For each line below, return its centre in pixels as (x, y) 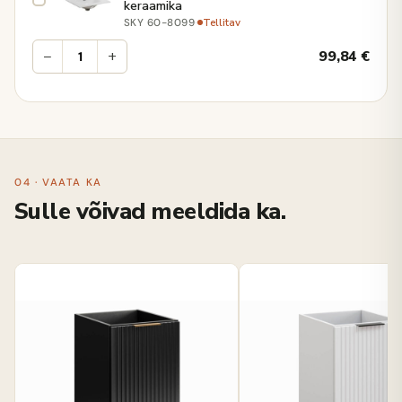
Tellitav (222, 22)
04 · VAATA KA (58, 182)
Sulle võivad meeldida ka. (150, 211)
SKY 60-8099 (160, 22)
